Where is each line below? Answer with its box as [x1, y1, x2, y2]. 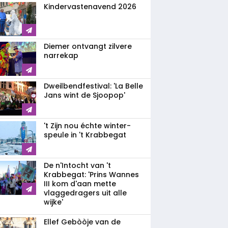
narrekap [44, 50, 78, 61]
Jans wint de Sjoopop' [44, 90, 125, 100]
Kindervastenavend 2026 [44, 2, 136, 12]
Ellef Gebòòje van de [44, 217, 121, 227]
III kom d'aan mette [44, 179, 116, 189]
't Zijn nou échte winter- [44, 121, 131, 131]
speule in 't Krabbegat [44, 130, 126, 140]
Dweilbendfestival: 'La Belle [44, 81, 143, 91]
